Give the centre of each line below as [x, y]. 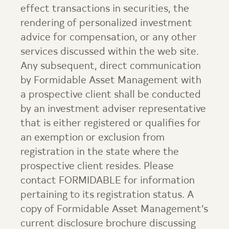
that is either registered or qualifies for [111, 124]
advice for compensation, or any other [109, 38]
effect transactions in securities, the [105, 9]
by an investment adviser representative [113, 109]
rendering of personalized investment [106, 24]
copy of [39, 210]
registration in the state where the [100, 152]
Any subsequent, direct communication [111, 66]
